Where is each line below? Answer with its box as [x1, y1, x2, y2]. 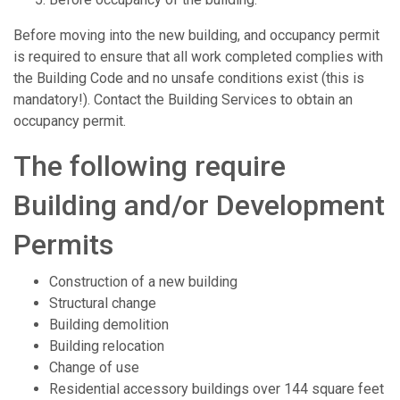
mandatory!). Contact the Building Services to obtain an [13, 91, 353, 109]
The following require [13, 149, 286, 184]
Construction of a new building [49, 273, 237, 291]
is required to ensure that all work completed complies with [13, 48, 383, 66]
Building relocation [49, 337, 164, 355]
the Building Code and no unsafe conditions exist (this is [13, 70, 364, 87]
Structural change [49, 295, 156, 312]
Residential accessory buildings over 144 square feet [49, 380, 384, 398]
